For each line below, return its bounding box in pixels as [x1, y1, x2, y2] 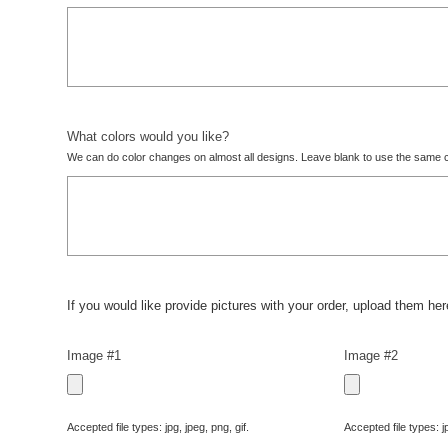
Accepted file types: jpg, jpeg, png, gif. [67, 420, 249, 433]
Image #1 [67, 347, 121, 363]
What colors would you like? [67, 128, 229, 144]
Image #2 [344, 347, 399, 363]
